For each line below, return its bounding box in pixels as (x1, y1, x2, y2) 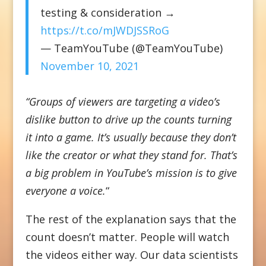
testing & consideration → (40, 5, 175, 20)
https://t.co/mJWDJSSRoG (40, 23, 169, 37)
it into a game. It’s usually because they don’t (25, 129, 236, 144)
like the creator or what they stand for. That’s (25, 147, 237, 162)
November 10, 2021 (40, 58, 139, 73)
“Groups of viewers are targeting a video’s (25, 94, 220, 109)
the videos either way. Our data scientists (25, 247, 238, 262)
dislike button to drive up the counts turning (25, 112, 232, 126)
